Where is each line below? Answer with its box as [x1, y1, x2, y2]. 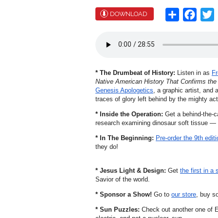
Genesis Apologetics [95, 86, 153, 94]
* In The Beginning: [95, 134, 154, 142]
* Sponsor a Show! [95, 190, 152, 198]
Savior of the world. [95, 175, 150, 183]
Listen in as [175, 69, 212, 76]
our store [171, 190, 196, 198]
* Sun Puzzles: [95, 205, 140, 213]
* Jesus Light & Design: [95, 166, 166, 174]
